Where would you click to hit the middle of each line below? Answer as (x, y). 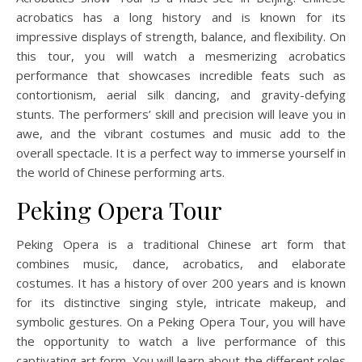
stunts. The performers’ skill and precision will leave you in (181, 114)
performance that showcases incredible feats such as (181, 75)
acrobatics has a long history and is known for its (181, 17)
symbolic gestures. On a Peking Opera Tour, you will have (181, 321)
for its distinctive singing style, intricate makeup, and (181, 302)
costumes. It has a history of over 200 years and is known (181, 282)
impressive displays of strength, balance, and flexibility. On (181, 36)
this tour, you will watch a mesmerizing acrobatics (181, 55)
